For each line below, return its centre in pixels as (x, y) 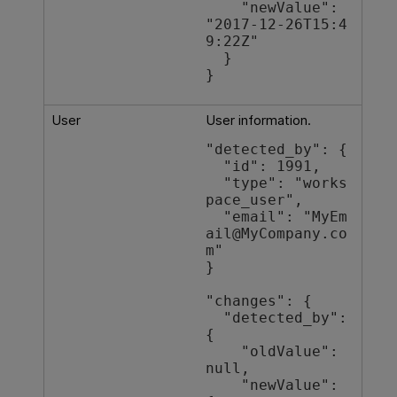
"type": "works (214, 184)
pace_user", (254, 201)
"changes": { (258, 302)
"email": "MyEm (214, 218)
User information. (258, 120)
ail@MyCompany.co (276, 234)
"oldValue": (223, 352)
